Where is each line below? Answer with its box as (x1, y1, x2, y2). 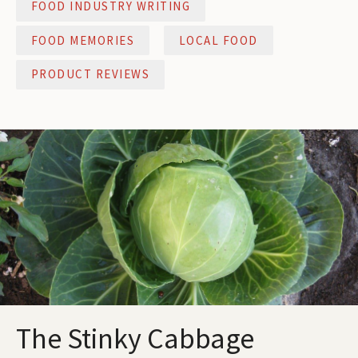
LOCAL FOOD (178, 32, 258, 48)
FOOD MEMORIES (30, 32, 135, 48)
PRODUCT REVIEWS (30, 66, 150, 82)
